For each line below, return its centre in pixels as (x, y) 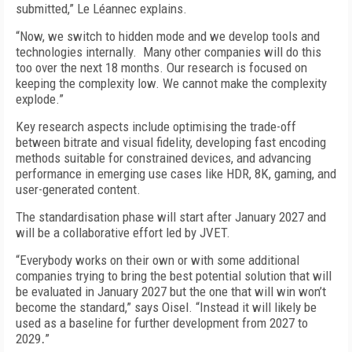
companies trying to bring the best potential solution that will (174, 276)
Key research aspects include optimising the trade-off (156, 126)
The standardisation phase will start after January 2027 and (171, 217)
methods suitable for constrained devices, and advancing (163, 158)
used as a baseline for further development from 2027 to (162, 323)
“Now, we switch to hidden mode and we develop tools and (168, 36)
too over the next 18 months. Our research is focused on (161, 68)
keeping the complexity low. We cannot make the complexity (171, 83)
